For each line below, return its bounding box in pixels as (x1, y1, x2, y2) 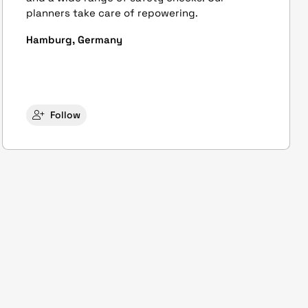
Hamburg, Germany (25, 33, 122, 46)
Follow (49, 109, 80, 122)
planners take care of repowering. (25, 6, 198, 19)
